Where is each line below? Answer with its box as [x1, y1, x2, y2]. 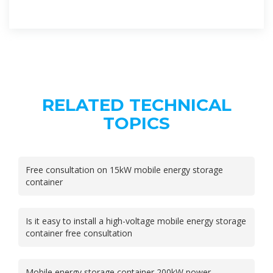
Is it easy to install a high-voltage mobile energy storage [26, 214, 246, 227]
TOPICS [103, 112, 170, 133]
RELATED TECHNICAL [41, 94, 232, 115]
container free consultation [26, 227, 132, 239]
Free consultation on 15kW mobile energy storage [26, 163, 223, 175]
